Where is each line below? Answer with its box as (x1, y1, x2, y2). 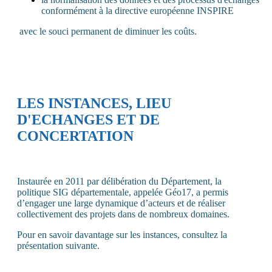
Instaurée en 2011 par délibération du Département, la (17, 175, 222, 186)
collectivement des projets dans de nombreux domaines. (17, 208, 229, 219)
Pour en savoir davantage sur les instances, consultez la (17, 229, 227, 240)
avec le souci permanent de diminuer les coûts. (19, 25, 197, 36)
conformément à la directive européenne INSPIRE (41, 5, 234, 16)
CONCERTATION (17, 127, 134, 144)
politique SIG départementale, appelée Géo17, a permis (17, 186, 228, 197)
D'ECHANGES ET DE (17, 111, 160, 127)
